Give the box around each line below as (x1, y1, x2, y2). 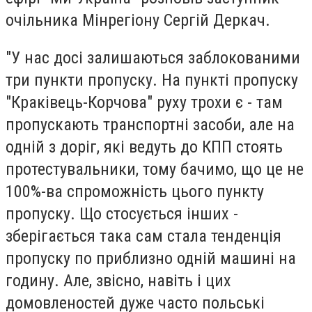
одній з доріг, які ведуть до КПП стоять (6, 136, 283, 157)
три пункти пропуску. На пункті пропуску (6, 70, 298, 90)
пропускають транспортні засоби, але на (6, 114, 295, 134)
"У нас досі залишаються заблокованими (6, 47, 300, 68)
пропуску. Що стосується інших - (6, 203, 238, 224)
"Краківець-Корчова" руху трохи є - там (6, 92, 283, 112)
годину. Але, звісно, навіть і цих (6, 270, 231, 290)
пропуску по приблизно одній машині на (6, 248, 296, 268)
